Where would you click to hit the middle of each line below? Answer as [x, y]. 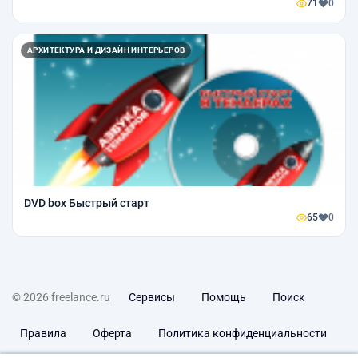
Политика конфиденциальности [243, 334]
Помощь [224, 298]
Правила [43, 334]
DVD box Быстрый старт [87, 203]
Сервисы [152, 298]
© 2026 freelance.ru [61, 298]
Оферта [112, 334]
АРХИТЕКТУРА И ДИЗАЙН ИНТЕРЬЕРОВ [106, 50]
